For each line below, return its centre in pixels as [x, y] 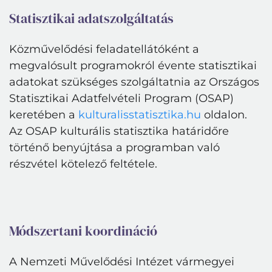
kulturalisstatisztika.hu [140, 114]
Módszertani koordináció [83, 231]
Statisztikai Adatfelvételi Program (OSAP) [121, 98]
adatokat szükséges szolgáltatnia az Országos [134, 82]
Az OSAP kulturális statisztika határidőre [119, 131]
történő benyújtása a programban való [114, 147]
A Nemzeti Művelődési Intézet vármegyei [122, 261]
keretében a [44, 114]
